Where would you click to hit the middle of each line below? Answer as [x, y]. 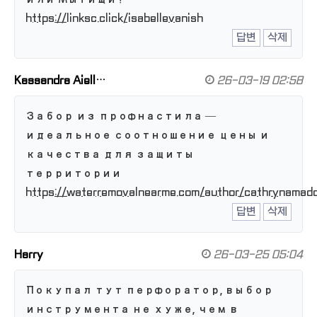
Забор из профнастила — [121, 116]
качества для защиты [110, 155]
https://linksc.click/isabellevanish [114, 19]
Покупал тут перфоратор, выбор [149, 290]
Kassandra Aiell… [60, 81]
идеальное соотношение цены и [148, 136]
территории [74, 174]
